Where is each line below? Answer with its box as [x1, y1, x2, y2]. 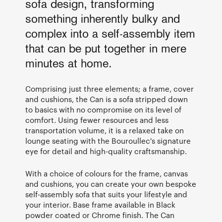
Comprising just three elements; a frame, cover [25, 84, 194, 93]
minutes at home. [25, 58, 112, 70]
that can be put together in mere [25, 43, 186, 55]
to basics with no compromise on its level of [25, 105, 181, 114]
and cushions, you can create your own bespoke [25, 179, 196, 188]
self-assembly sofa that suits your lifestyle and [25, 189, 187, 199]
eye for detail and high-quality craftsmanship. [25, 146, 187, 156]
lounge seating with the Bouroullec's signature [25, 136, 191, 145]
